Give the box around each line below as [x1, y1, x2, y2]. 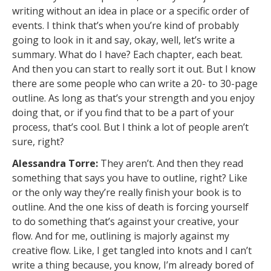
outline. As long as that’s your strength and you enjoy [12, 91, 255, 105]
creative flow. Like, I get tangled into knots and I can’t [12, 244, 252, 258]
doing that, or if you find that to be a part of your [12, 105, 234, 119]
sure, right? [12, 134, 67, 148]
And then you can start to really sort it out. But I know [12, 62, 255, 76]
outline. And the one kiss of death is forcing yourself [12, 200, 249, 214]
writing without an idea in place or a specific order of [12, 4, 249, 18]
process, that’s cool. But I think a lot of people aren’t [12, 120, 249, 134]
